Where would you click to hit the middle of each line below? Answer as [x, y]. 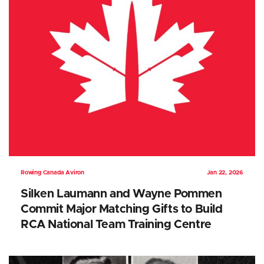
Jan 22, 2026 [225, 173]
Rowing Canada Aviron [52, 173]
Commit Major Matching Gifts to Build [122, 209]
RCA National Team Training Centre [116, 225]
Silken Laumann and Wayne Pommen [121, 194]
